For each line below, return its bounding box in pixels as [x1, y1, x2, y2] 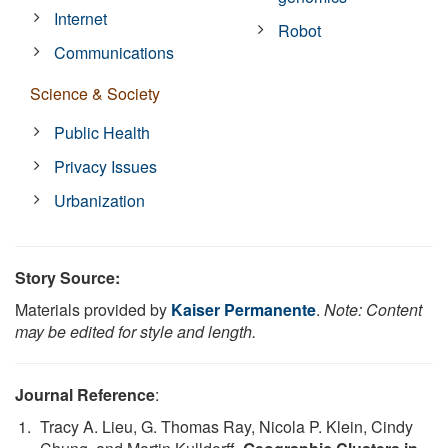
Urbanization [54, 188, 146, 212]
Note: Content [324, 297, 422, 321]
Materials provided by [15, 297, 171, 321]
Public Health [54, 120, 151, 144]
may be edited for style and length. [15, 319, 256, 343]
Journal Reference [15, 382, 155, 406]
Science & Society [30, 81, 160, 105]
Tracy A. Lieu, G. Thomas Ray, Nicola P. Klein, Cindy [40, 414, 413, 438]
